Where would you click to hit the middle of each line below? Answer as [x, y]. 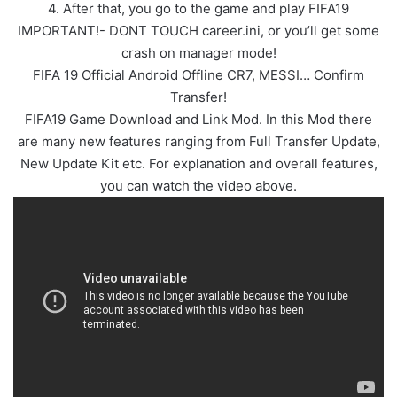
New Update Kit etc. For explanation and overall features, [198, 163]
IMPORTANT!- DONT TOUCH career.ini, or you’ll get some [198, 30]
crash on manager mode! [198, 52]
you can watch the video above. [198, 185]
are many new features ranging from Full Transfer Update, [198, 141]
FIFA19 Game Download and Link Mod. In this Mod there [198, 119]
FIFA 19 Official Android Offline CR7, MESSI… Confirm [198, 74]
